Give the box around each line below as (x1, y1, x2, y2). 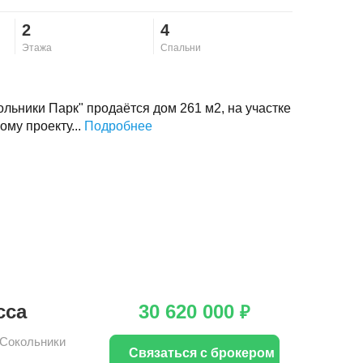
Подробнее (84, 119, 152, 134)
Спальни (160, 42, 202, 54)
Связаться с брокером (129, 346, 275, 361)
